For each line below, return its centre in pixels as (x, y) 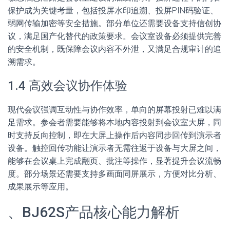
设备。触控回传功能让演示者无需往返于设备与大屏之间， (114, 148)
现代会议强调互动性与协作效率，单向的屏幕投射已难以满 (114, 110)
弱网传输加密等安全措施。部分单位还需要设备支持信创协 (114, 23)
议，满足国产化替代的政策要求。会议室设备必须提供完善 (114, 36)
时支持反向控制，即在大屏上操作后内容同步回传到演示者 (114, 135)
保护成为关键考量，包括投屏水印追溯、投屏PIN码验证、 (113, 11)
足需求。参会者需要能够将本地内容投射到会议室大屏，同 (114, 122)
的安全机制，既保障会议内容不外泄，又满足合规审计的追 (114, 49)
